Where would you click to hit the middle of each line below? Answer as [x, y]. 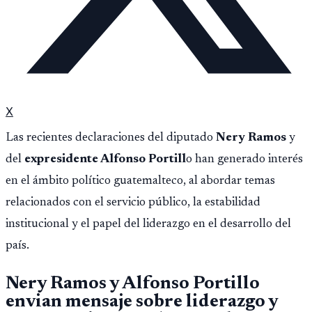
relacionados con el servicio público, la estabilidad [133, 202]
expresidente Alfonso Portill [104, 159]
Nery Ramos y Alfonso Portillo [133, 284]
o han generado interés [244, 159]
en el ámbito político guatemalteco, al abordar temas [140, 181]
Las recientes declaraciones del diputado [109, 138]
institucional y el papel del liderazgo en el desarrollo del [148, 224]
